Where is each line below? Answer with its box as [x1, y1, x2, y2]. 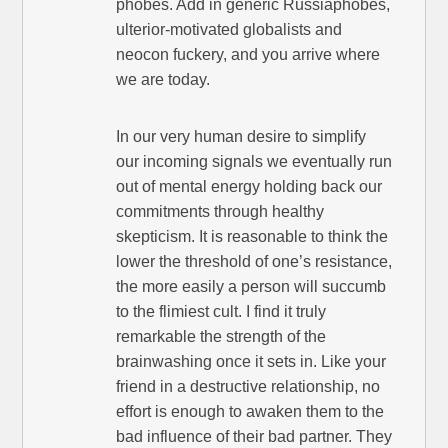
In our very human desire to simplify [116, 127, 367, 145]
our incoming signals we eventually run [116, 152, 393, 170]
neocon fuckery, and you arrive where [116, 45, 381, 63]
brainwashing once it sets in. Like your [116, 352, 387, 370]
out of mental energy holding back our [116, 177, 383, 195]
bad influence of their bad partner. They [116, 427, 393, 445]
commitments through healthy [116, 202, 325, 220]
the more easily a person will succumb [116, 277, 387, 295]
